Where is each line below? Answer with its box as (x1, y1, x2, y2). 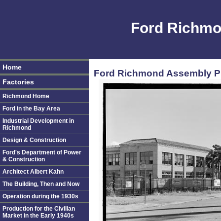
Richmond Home (2, 93, 49, 100)
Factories (2, 78, 34, 86)
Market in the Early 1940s (2, 212, 74, 219)
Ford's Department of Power (2, 149, 81, 156)
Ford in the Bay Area (2, 105, 60, 112)
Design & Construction (2, 137, 66, 144)
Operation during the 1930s (2, 193, 78, 200)
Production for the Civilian (2, 205, 75, 212)
